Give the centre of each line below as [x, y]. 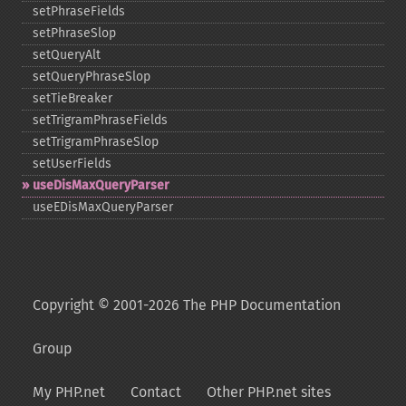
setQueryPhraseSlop [92, 77]
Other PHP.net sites [269, 392]
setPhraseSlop [74, 33]
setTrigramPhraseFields [100, 120]
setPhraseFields [79, 11]
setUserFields [72, 164]
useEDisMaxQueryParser [103, 207]
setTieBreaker [72, 98]
